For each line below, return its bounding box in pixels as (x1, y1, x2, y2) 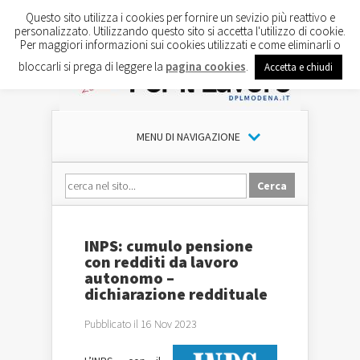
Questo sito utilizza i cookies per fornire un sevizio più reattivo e (25, 9, 335, 25)
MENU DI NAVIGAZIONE (136, 129, 240, 144)
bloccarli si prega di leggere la (18, 58, 166, 74)
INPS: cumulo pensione (84, 235, 253, 256)
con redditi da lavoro (84, 252, 239, 272)
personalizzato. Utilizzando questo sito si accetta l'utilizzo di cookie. (14, 22, 346, 39)
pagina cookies (165, 58, 246, 74)
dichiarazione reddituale (84, 284, 268, 304)
